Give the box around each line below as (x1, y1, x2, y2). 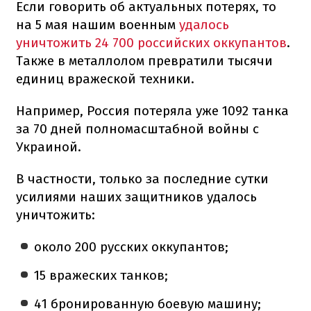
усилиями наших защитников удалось (16, 188, 257, 205)
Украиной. (16, 138, 81, 155)
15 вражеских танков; (34, 267, 169, 283)
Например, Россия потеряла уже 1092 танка (16, 102, 289, 119)
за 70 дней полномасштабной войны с (16, 120, 259, 137)
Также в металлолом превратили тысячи (16, 52, 273, 69)
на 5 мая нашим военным (16, 16, 179, 33)
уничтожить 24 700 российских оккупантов (16, 34, 287, 51)
